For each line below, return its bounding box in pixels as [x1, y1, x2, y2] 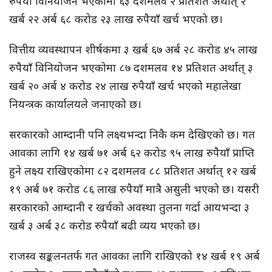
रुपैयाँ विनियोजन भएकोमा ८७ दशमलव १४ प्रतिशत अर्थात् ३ [9, 60, 253, 75]
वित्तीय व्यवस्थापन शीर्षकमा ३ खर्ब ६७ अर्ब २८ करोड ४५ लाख [9, 42, 257, 57]
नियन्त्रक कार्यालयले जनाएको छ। [9, 97, 141, 112]
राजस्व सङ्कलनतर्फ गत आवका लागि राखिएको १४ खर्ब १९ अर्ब [9, 248, 260, 263]
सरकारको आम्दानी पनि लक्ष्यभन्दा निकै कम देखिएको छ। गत [9, 127, 255, 142]
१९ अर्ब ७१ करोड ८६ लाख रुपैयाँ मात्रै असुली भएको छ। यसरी [9, 182, 259, 197]
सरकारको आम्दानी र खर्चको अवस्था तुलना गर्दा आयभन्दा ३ [9, 200, 250, 215]
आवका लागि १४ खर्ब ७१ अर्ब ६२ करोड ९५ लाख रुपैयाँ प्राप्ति [9, 145, 254, 160]
